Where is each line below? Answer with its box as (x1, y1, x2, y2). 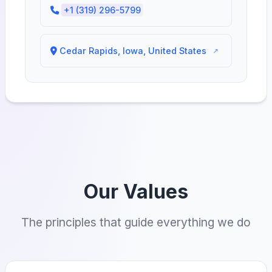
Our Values (84, 180, 188, 203)
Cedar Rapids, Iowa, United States (59, 46, 206, 56)
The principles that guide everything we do (21, 215, 251, 229)
